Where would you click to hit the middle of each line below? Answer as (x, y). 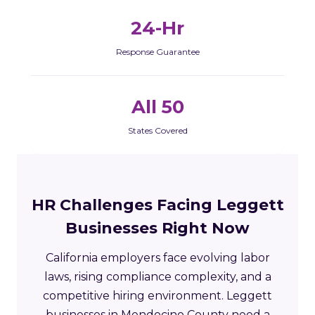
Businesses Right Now (157, 228)
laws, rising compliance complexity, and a (157, 276)
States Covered (157, 130)
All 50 (157, 107)
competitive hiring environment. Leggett (157, 295)
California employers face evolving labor (157, 257)
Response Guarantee (157, 51)
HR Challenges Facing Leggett (157, 205)
